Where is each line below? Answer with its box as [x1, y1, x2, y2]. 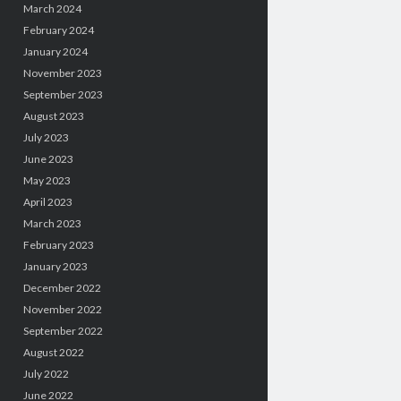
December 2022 [22, 280, 101, 294]
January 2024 [22, 44, 88, 58]
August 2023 [22, 108, 84, 123]
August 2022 [22, 345, 84, 359]
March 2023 [22, 216, 81, 230]
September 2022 [22, 323, 103, 337]
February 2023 [22, 237, 94, 252]
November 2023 [22, 65, 102, 80]
